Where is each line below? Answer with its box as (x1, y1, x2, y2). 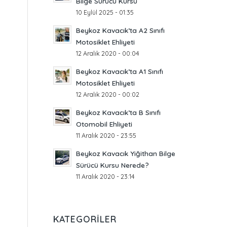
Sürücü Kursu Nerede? (76, 161, 149, 169)
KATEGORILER (53, 213, 117, 224)
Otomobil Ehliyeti (76, 120, 133, 128)
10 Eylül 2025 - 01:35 (76, 8, 134, 16)
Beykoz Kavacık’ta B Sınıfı (76, 108, 161, 117)
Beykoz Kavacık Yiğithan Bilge (76, 149, 176, 158)
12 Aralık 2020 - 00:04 (76, 49, 140, 57)
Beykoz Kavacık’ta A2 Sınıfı (76, 26, 165, 34)
